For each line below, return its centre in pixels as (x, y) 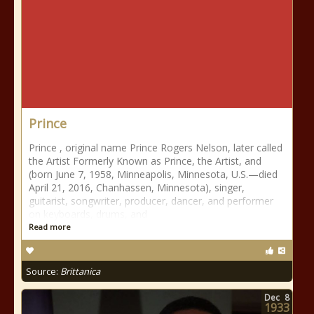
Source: (43, 271)
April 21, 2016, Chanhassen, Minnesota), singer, (137, 187)
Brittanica (80, 271)
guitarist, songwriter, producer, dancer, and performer (151, 201)
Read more (50, 227)
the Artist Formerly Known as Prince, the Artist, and (145, 161)
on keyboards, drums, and (88, 214)
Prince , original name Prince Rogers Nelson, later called (156, 148)
